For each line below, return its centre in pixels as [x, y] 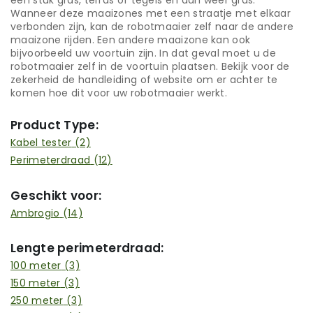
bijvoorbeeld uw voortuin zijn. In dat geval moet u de [143, 53]
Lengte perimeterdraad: [87, 248]
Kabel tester [41, 143]
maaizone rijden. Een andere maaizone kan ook [131, 40]
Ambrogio [35, 213]
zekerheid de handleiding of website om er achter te [144, 80]
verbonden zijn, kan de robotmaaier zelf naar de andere [152, 27]
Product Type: [54, 125]
